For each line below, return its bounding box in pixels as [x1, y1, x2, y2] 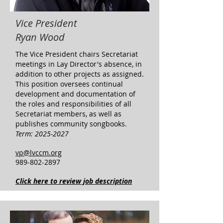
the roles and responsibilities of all [15, 99, 131, 109]
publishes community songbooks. [15, 119, 127, 128]
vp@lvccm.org [15, 148, 62, 157]
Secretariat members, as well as [15, 109, 121, 118]
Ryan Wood [15, 30, 65, 44]
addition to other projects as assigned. [15, 69, 144, 79]
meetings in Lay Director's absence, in [15, 59, 142, 69]
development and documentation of [15, 89, 135, 99]
